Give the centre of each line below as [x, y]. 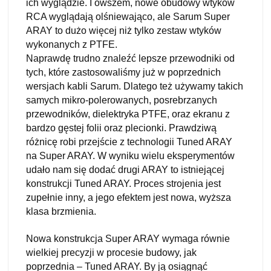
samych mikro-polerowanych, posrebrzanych [122, 100]
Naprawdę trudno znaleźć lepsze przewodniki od [130, 58]
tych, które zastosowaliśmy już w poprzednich [123, 72]
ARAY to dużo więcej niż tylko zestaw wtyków [124, 30]
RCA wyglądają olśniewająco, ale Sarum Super [128, 16]
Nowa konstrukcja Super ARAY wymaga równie [128, 238]
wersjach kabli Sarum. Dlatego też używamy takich [135, 86]
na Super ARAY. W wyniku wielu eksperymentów [130, 155]
